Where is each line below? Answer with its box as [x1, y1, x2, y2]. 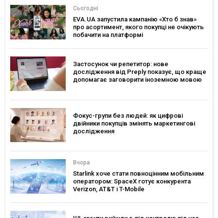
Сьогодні [73, 5, 98, 12]
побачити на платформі [73, 31, 143, 39]
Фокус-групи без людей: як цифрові [73, 111, 183, 119]
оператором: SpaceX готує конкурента [73, 178, 191, 185]
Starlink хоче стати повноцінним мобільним [73, 170, 204, 178]
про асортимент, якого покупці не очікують [73, 23, 204, 31]
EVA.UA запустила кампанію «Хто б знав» [73, 16, 197, 23]
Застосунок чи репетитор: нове [73, 60, 168, 68]
